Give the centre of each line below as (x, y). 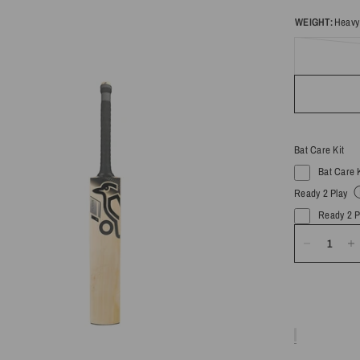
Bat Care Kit (319, 150)
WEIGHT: (314, 22)
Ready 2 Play (321, 193)
